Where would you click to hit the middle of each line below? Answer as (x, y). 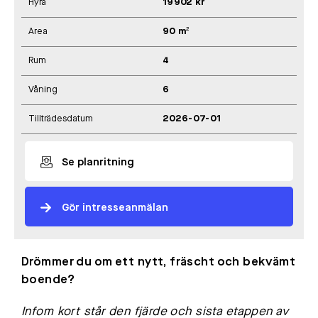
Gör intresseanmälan (115, 209)
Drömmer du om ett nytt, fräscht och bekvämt (159, 263)
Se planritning (98, 163)
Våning (43, 90)
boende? (48, 280)
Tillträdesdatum (61, 119)
